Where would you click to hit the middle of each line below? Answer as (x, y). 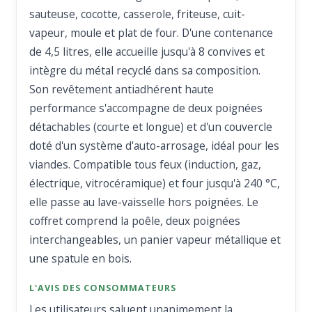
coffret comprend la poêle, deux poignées (135, 221)
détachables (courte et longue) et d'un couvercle (151, 127)
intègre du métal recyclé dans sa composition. (145, 71)
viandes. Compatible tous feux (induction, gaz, (146, 165)
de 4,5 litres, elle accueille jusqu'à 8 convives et (147, 52)
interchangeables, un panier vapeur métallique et (155, 240)
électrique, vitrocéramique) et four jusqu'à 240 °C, (155, 184)
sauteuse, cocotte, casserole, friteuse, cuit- (138, 14)
